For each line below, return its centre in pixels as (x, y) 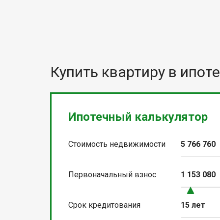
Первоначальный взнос (112, 175)
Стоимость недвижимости (117, 144)
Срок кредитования (104, 205)
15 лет (193, 205)
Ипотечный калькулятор (138, 117)
